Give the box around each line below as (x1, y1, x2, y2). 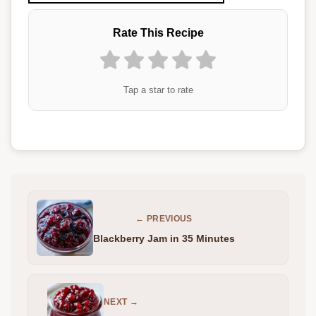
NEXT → (104, 296, 139, 307)
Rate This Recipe (112, 25, 204, 39)
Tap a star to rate (123, 84, 193, 95)
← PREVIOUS (135, 213, 193, 224)
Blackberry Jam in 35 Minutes (93, 232, 235, 244)
